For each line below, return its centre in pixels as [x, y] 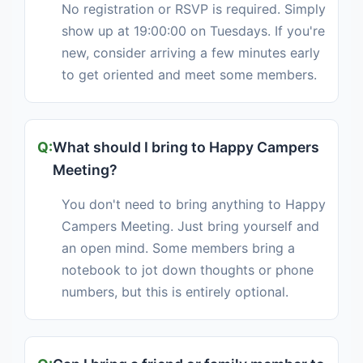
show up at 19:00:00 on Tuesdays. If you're [193, 31]
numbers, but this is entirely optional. [175, 292]
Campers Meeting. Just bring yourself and [190, 226]
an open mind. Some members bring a [178, 248]
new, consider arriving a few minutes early [191, 53]
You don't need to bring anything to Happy [194, 205]
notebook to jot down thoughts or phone [188, 270]
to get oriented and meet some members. [189, 75]
